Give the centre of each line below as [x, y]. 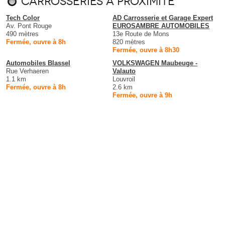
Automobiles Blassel [38, 63]
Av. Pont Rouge [29, 26]
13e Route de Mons [141, 34]
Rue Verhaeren [27, 71]
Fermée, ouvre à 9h [142, 95]
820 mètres [129, 42]
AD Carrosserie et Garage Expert [163, 18]
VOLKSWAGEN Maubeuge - [155, 63]
